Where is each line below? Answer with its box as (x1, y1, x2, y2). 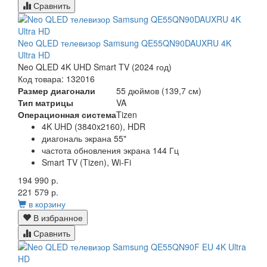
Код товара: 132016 (18, 73, 95, 85)
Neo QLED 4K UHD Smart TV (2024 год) (18, 61, 172, 73)
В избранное (31, 212, 83, 224)
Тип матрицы (18, 97, 73, 109)
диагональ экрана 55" (42, 132, 126, 145)
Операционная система (18, 108, 116, 121)
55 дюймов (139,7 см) (116, 85, 201, 97)
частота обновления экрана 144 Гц (42, 144, 179, 157)
